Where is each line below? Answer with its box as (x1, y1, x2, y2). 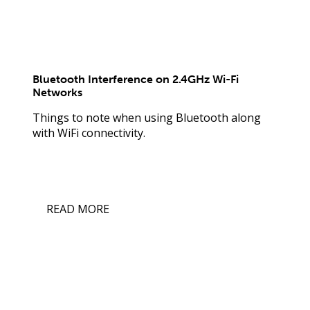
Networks (33, 85, 83, 99)
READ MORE (46, 201, 110, 217)
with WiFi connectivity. (33, 125, 146, 140)
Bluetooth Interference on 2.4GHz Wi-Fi (33, 72, 239, 86)
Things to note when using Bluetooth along (33, 109, 262, 125)
